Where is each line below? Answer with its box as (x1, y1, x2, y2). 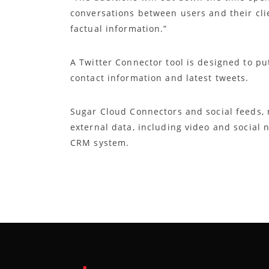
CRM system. (70, 137, 130, 148)
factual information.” (70, 23, 168, 34)
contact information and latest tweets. (70, 72, 249, 83)
